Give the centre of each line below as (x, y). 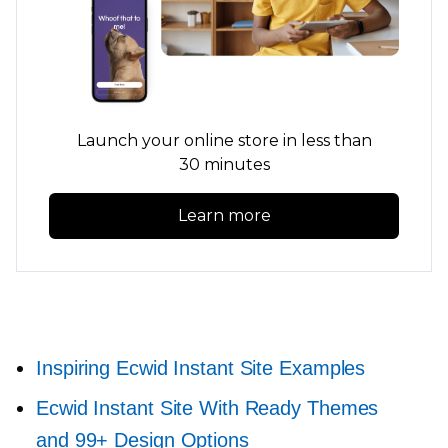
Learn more (224, 216)
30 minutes (224, 165)
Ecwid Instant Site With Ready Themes (207, 407)
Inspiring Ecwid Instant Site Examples (201, 367)
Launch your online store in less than (224, 141)
